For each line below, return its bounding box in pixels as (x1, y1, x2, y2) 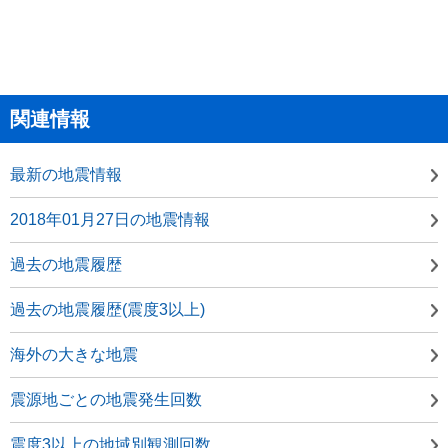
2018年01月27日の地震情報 (10, 210, 210, 228)
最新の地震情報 (10, 165, 122, 183)
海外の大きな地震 (10, 345, 138, 363)
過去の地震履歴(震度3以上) (10, 300, 205, 318)
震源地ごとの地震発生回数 (10, 390, 202, 408)
